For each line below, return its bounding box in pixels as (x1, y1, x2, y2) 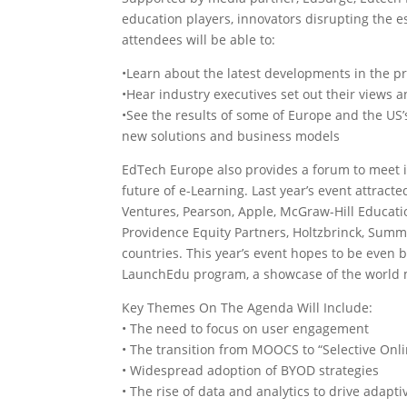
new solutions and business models (122, 127, 341, 144)
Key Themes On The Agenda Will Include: (122, 299, 373, 316)
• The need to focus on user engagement (122, 320, 370, 337)
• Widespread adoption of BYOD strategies (122, 362, 380, 379)
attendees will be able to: (122, 31, 276, 48)
